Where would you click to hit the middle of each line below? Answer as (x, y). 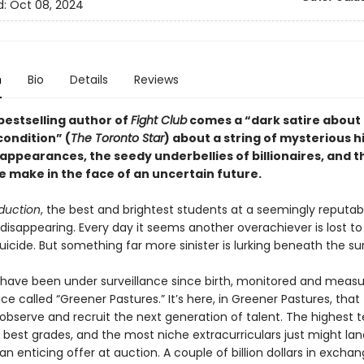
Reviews (156, 80)
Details (89, 80)
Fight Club (158, 120)
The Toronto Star (117, 138)
